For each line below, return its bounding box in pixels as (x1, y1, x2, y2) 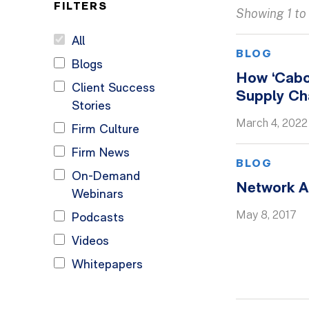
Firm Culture (72, 123, 139, 137)
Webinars (72, 188, 123, 201)
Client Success (72, 82, 155, 95)
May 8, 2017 (236, 208, 297, 221)
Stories (72, 100, 111, 113)
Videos (72, 235, 109, 248)
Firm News (72, 147, 130, 160)
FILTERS (54, 1, 108, 12)
